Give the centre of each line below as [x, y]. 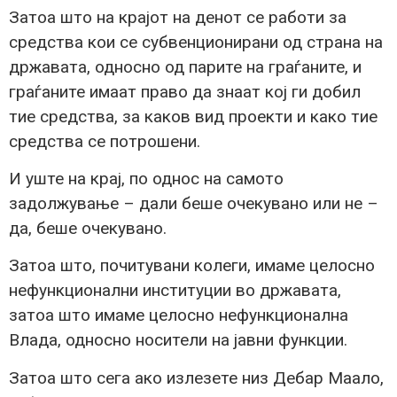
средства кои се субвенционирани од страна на [196, 42]
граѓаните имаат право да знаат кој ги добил [185, 91]
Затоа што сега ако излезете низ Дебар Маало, [196, 378]
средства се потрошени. [105, 141]
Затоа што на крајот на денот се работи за [178, 17]
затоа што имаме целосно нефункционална [179, 315]
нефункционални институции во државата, [175, 291]
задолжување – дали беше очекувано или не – [194, 204]
